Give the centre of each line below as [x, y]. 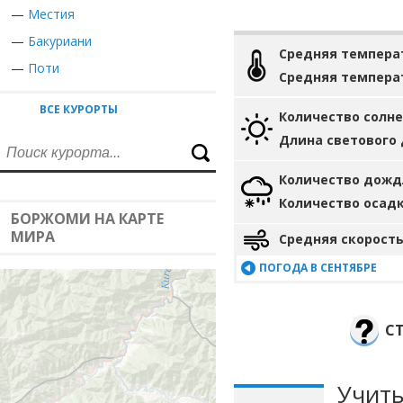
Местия [51, 14]
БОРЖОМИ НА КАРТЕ [87, 219]
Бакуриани [60, 41]
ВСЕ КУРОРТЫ [79, 109]
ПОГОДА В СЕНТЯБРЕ [318, 268]
